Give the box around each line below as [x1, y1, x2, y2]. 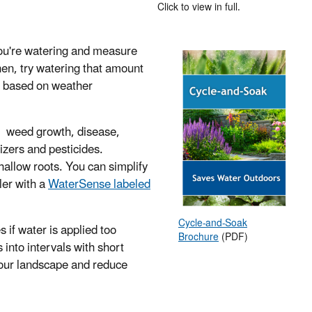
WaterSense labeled [48, 172, 150, 198]
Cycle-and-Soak [178, 213, 247, 234]
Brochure [178, 227, 219, 248]
